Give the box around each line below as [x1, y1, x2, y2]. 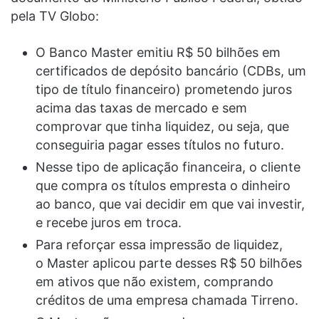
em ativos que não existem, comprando [36, 273, 273, 289]
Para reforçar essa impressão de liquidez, [36, 236, 283, 252]
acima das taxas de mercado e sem [36, 100, 247, 115]
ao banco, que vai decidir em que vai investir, [36, 196, 305, 211]
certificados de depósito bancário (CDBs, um [36, 63, 306, 78]
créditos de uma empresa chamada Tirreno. [36, 292, 298, 308]
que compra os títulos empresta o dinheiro [36, 177, 291, 193]
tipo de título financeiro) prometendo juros [36, 81, 292, 97]
